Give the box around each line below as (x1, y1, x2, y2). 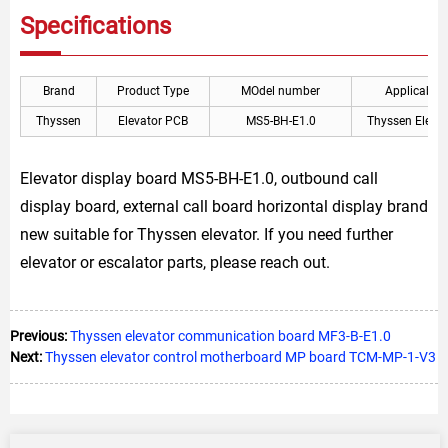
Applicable (384, 83, 442, 98)
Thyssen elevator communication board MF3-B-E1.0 (70, 327, 391, 344)
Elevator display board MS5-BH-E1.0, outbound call (20, 168, 378, 188)
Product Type (117, 83, 189, 98)
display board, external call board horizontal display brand (20, 196, 428, 216)
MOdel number (241, 83, 320, 98)
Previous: (10, 327, 67, 344)
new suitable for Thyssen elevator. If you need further (20, 224, 393, 244)
